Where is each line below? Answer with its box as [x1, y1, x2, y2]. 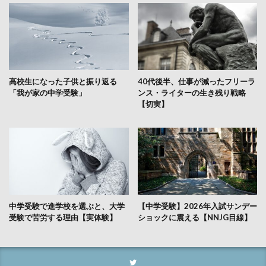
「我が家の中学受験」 [9, 88, 86, 98]
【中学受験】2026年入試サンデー [137, 201, 257, 211]
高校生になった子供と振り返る [9, 77, 117, 87]
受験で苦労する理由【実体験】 [9, 213, 117, 223]
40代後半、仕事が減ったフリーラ [137, 77, 255, 87]
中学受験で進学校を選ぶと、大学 [9, 201, 125, 211]
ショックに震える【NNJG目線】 [137, 213, 252, 223]
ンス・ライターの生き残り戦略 [137, 88, 246, 98]
